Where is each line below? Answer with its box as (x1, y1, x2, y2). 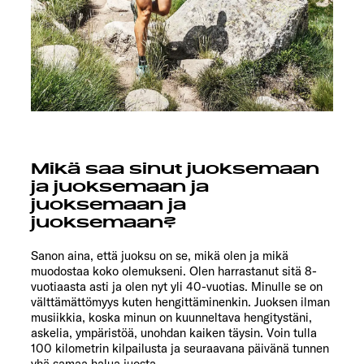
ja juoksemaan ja (31, 177, 209, 197)
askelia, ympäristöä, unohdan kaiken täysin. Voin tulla (31, 325, 317, 341)
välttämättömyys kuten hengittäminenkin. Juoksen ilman (31, 294, 330, 310)
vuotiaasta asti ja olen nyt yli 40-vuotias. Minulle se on (31, 279, 323, 295)
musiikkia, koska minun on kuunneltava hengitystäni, (31, 310, 312, 326)
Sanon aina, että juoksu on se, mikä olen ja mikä (31, 248, 288, 264)
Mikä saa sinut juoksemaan (31, 159, 319, 180)
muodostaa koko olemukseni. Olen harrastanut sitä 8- (31, 263, 317, 279)
